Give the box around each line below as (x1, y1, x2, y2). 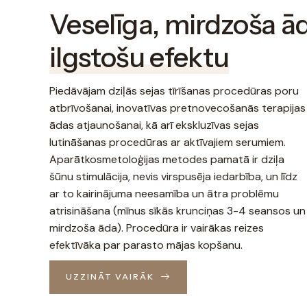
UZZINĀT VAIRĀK (66, 271, 154, 282)
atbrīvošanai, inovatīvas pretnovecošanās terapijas (49, 100, 306, 115)
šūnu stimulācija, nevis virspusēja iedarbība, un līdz (49, 169, 297, 184)
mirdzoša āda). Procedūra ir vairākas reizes (49, 220, 264, 235)
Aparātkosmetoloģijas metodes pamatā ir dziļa (49, 151, 284, 167)
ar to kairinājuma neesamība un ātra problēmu (49, 186, 279, 201)
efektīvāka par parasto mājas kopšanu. (49, 237, 243, 252)
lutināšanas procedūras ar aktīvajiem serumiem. (49, 134, 286, 149)
